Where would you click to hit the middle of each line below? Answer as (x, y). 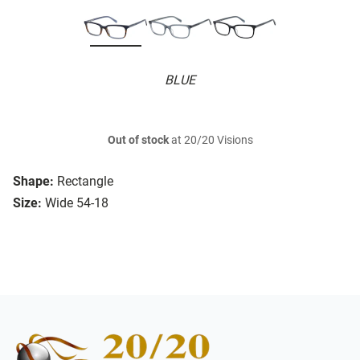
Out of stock (138, 141)
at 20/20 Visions (211, 141)
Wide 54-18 (77, 203)
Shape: (33, 182)
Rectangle (85, 182)
